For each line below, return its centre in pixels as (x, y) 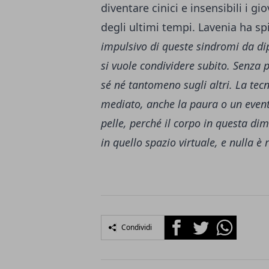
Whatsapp (235, 222)
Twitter (204, 222)
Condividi (137, 228)
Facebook (186, 222)
